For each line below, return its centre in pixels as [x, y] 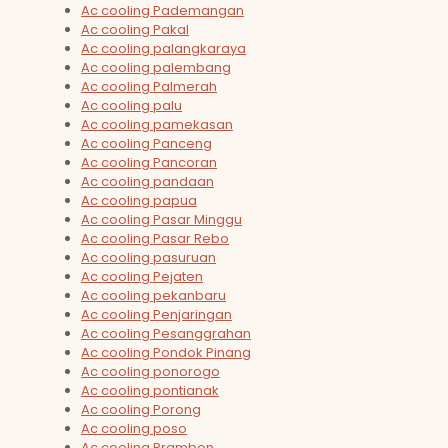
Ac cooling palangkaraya [163, 49]
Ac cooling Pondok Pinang [166, 353]
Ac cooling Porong [141, 410]
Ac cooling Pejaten [142, 277]
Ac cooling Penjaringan [156, 315]
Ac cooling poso [134, 429]
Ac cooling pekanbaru [153, 296]
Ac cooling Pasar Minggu [161, 220]
